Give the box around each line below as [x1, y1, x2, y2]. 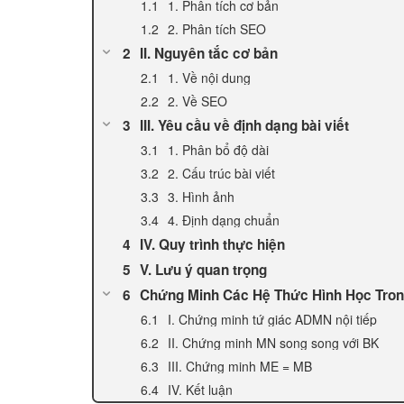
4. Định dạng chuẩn [168, 211, 280, 230]
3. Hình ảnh [168, 188, 234, 207]
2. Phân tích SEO [168, 20, 266, 39]
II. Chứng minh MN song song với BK [168, 334, 379, 353]
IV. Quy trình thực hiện [140, 234, 285, 255]
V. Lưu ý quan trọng [140, 260, 267, 280]
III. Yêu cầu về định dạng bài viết [140, 115, 349, 136]
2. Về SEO [168, 92, 227, 111]
